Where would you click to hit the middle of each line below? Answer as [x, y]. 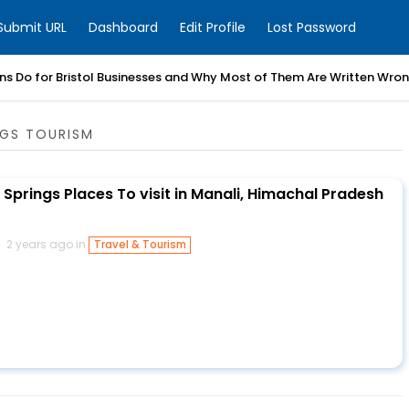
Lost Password [312, 27]
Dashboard [123, 27]
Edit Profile [213, 27]
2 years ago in [47, 244]
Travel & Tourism [140, 245]
